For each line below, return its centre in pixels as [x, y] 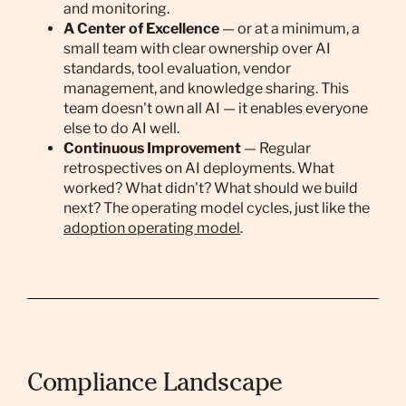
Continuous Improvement [152, 148]
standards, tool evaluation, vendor [177, 68]
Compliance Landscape [155, 385]
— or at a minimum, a [290, 29]
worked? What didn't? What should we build [211, 188]
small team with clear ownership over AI [197, 48]
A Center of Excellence [141, 29]
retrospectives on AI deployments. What [199, 168]
